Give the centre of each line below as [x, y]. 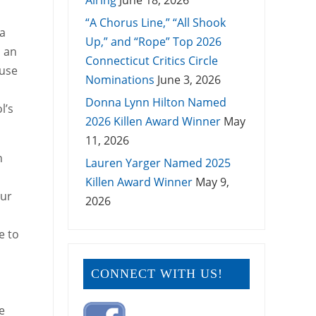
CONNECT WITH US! [157, 273]
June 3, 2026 [189, 80]
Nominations [120, 80]
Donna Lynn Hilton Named [156, 103]
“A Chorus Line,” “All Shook [155, 23]
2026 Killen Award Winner [153, 122]
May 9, [212, 182]
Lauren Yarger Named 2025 [158, 163]
